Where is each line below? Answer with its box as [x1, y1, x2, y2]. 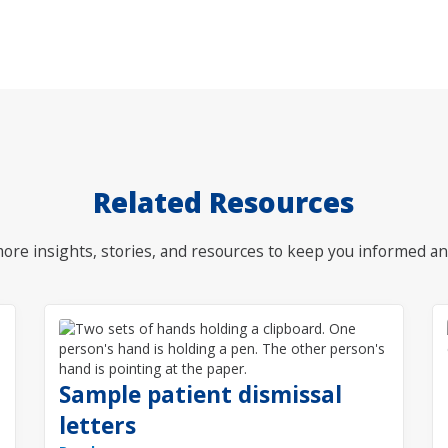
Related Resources [93, 183, 355, 222]
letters [58, 410, 136, 442]
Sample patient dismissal [58, 379, 342, 411]
